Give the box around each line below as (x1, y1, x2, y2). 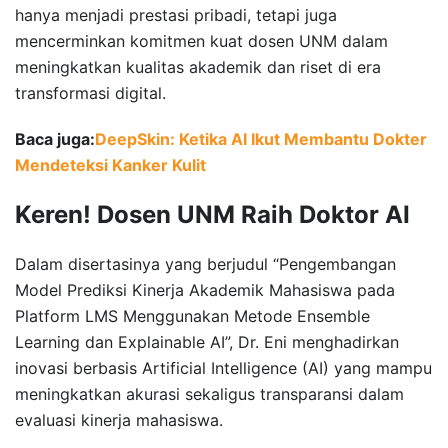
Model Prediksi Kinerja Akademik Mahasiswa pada (15, 279, 395, 300)
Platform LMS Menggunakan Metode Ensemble (15, 305, 370, 326)
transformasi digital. (15, 82, 166, 103)
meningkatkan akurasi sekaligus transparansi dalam (15, 383, 404, 404)
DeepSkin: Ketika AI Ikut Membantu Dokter (95, 128, 427, 149)
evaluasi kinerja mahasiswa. (15, 409, 223, 430)
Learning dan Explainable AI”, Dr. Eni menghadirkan (15, 331, 399, 352)
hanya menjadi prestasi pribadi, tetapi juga (15, 4, 337, 25)
